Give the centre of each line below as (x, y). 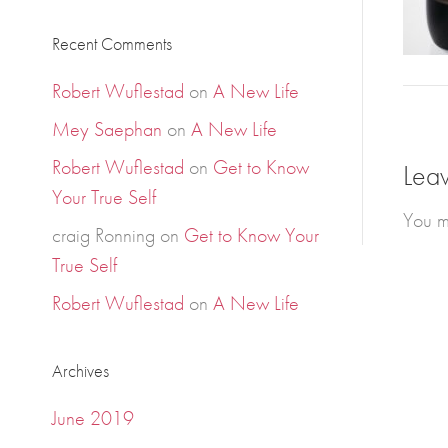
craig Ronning (104, 235)
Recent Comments (112, 43)
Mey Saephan (107, 129)
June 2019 (93, 418)
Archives (81, 370)
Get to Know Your (252, 235)
